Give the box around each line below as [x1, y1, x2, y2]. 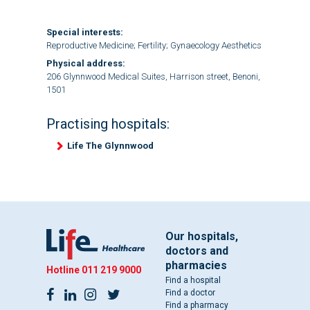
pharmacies [165, 259, 227, 272]
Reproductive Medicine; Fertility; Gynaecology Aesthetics [46, 40, 262, 51]
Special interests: [46, 27, 123, 38]
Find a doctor [165, 288, 215, 298]
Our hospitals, [165, 230, 238, 243]
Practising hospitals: [46, 115, 170, 132]
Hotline [46, 264, 82, 276]
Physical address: [46, 57, 125, 69]
